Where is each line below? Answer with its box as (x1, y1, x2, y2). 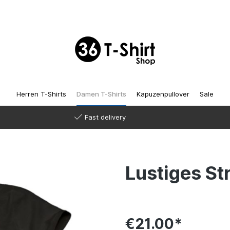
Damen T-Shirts (76, 90, 126, 98)
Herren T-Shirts (16, 90, 66, 98)
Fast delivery (84, 113, 126, 121)
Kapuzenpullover (137, 90, 189, 98)
